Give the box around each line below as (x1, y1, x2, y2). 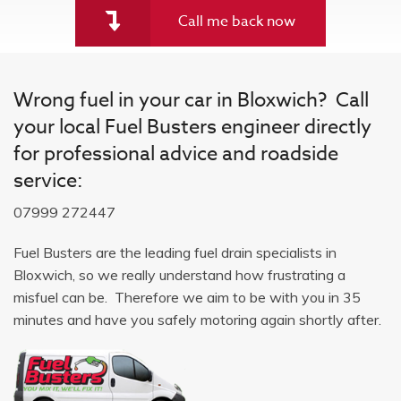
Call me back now (178, 10, 295, 32)
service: (13, 166, 82, 195)
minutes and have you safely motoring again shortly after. (13, 310, 381, 328)
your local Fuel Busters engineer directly (13, 112, 371, 141)
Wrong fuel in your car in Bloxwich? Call (13, 85, 369, 115)
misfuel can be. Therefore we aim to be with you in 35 (13, 287, 361, 306)
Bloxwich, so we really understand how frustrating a (13, 265, 346, 284)
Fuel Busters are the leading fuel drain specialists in (13, 243, 337, 261)
